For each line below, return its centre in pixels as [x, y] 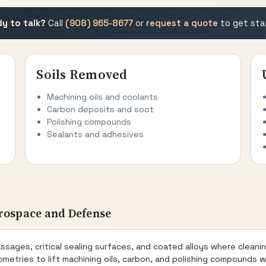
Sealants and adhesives [96, 134]
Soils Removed [82, 74]
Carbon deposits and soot [101, 109]
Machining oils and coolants [103, 96]
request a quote [182, 23]
